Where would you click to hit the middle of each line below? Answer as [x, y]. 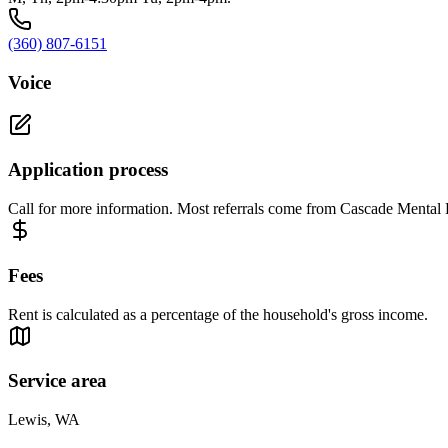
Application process [88, 170]
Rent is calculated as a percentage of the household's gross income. [218, 314]
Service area [57, 381]
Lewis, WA [44, 420]
